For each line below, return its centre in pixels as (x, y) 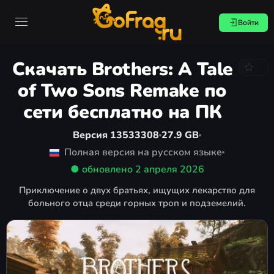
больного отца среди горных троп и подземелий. (137, 203)
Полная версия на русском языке (142, 152)
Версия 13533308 (116, 135)
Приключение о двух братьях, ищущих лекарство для (137, 190)
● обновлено (102, 169)
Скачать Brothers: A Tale (122, 69)
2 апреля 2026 (169, 169)
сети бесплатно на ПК (122, 112)
